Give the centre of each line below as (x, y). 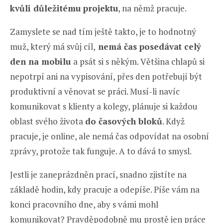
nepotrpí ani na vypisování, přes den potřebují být (106, 77)
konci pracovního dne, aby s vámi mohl (84, 205)
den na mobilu (42, 62)
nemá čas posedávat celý (148, 47)
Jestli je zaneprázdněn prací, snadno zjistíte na (98, 175)
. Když (173, 121)
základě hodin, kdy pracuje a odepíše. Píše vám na (105, 190)
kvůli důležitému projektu (64, 8)
